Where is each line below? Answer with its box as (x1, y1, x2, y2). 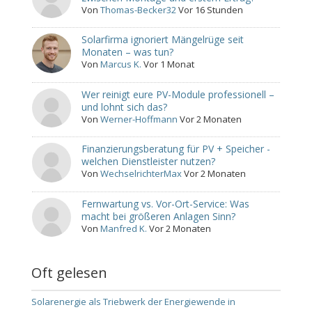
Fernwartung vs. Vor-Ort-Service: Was (81, 196, 250, 210)
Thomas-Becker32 (100, 3, 177, 16)
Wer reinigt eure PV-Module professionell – (81, 87, 275, 101)
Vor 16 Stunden (178, 3, 244, 16)
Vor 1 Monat (143, 58, 195, 71)
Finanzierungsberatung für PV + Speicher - (81, 142, 271, 156)
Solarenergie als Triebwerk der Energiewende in (31, 295, 235, 309)
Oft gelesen (31, 263, 107, 283)
